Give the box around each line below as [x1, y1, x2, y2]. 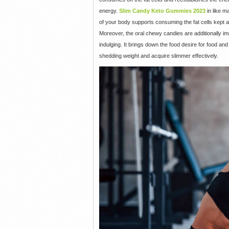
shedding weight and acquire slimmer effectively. [99, 53, 218, 59]
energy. [99, 8, 119, 14]
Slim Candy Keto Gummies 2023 [119, 8, 205, 14]
